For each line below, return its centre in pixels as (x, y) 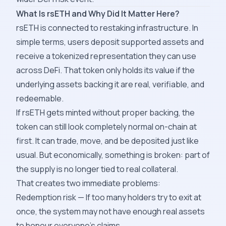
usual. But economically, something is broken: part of (113, 155)
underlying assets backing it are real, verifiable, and (110, 84)
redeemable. (40, 98)
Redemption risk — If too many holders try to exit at (109, 197)
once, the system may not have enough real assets (110, 211)
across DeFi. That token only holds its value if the (105, 70)
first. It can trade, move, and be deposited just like (107, 141)
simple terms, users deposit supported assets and (110, 42)
